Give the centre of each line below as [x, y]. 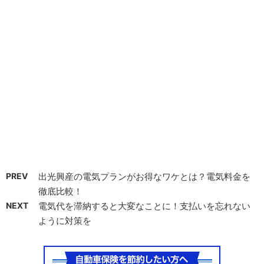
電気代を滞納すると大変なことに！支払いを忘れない [144, 206]
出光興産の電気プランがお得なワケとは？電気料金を [144, 176]
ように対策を [65, 220]
